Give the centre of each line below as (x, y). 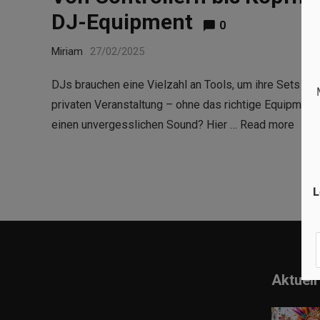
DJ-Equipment (122, 21)
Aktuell (294, 280)
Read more (267, 124)
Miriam (67, 51)
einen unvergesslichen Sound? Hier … (146, 124)
